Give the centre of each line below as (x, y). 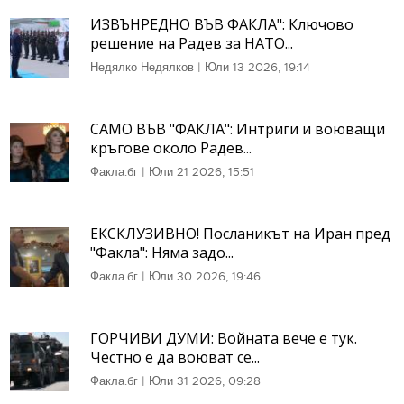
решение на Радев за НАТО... (192, 43)
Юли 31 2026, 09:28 (205, 381)
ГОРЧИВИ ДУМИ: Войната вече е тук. (224, 338)
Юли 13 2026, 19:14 (257, 67)
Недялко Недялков (142, 67)
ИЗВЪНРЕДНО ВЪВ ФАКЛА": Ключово (222, 24)
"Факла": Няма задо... (162, 252)
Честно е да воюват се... (175, 357)
